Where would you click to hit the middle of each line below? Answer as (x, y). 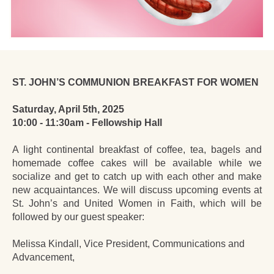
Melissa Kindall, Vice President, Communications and (128, 244)
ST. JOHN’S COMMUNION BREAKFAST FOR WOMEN (135, 82)
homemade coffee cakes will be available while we (137, 163)
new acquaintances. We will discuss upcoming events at (137, 190)
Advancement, (43, 257)
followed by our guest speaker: (78, 217)
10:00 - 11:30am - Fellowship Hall (87, 123)
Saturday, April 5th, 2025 (68, 109)
